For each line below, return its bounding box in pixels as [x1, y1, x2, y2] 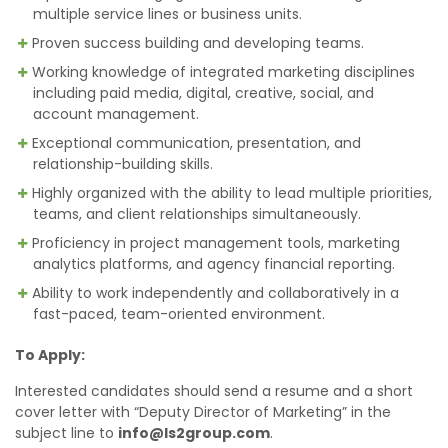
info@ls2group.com [118, 423, 270, 443]
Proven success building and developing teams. [32, 33, 364, 53]
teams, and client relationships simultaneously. [33, 204, 361, 224]
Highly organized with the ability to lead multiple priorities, [32, 183, 432, 203]
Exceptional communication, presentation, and [32, 133, 361, 153]
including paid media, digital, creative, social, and [33, 83, 374, 103]
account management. [33, 104, 199, 124]
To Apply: [15, 345, 85, 365]
